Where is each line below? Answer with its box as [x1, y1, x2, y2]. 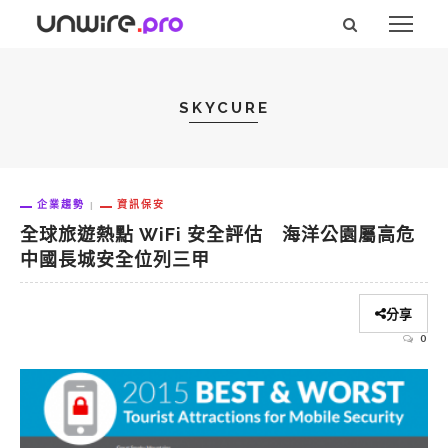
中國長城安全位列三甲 [20, 249, 210, 271]
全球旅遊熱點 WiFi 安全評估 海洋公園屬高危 [20, 224, 415, 246]
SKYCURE [178, 99, 270, 117]
